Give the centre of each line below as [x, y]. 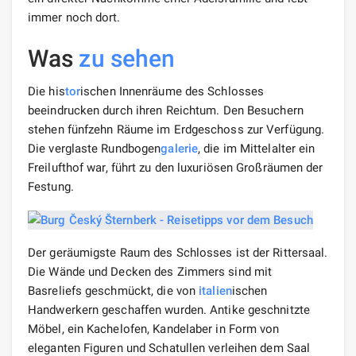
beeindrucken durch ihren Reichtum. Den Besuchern [166, 110]
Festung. [51, 186]
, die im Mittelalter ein [257, 148]
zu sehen [127, 58]
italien [215, 290]
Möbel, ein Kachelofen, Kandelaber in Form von [154, 329]
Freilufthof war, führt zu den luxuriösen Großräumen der [176, 167]
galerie [180, 148]
